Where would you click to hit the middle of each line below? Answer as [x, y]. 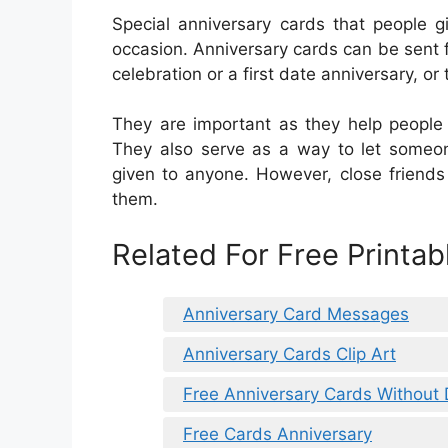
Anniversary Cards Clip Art [289, 354]
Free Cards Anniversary [277, 434]
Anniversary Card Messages [296, 314]
